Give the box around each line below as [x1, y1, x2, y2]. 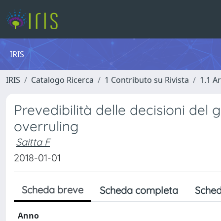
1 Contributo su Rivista [105, 74, 189, 85]
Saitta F [16, 136, 50, 148]
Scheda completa [100, 184, 178, 196]
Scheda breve [22, 184, 83, 196]
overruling [14, 117, 78, 135]
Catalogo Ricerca [31, 74, 94, 85]
